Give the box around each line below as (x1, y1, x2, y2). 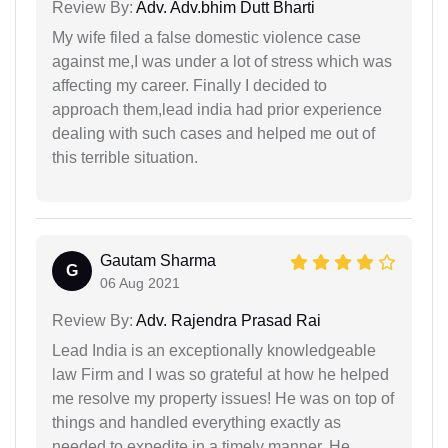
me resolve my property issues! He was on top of (52, 390, 394, 408)
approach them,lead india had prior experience (52, 101, 382, 119)
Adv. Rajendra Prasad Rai (133, 312, 321, 330)
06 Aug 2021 (100, 275, 180, 292)
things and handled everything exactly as (52, 414, 341, 432)
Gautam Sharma (100, 252, 216, 270)
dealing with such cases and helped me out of (52, 125, 375, 143)
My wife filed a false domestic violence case (52, 29, 361, 47)
